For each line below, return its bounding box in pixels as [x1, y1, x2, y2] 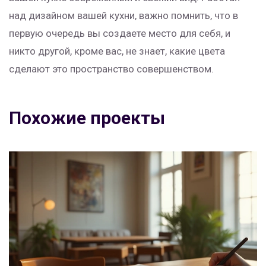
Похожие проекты [9, 107, 165, 128]
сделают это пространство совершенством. [9, 62, 214, 75]
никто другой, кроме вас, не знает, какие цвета [9, 45, 225, 57]
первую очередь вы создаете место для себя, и [9, 27, 230, 39]
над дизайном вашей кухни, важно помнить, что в [9, 9, 238, 21]
